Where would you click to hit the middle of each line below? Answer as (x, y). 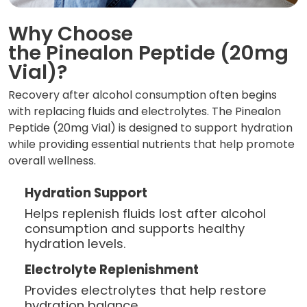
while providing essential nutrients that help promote (151, 145)
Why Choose (71, 34)
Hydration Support (86, 193)
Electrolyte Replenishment (112, 270)
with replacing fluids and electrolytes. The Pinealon (145, 112)
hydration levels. (75, 244)
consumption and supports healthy (135, 229)
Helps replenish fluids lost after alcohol (145, 214)
